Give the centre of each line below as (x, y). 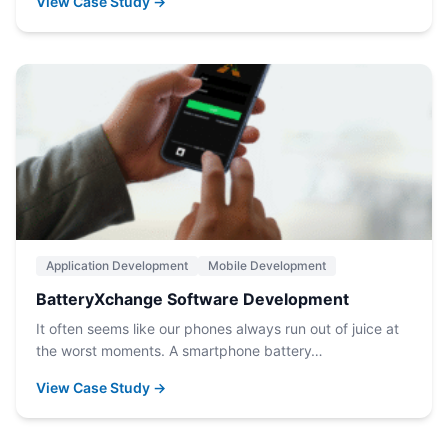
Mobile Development (267, 265)
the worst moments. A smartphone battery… (179, 350)
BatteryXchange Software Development (192, 299)
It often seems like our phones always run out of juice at (217, 328)
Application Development (117, 265)
